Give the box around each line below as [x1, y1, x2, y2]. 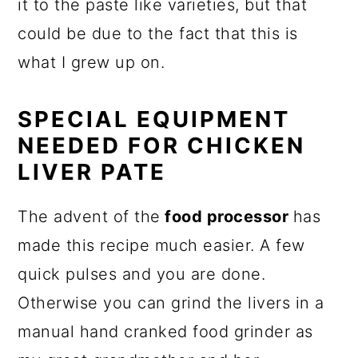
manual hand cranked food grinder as [18, 322, 313, 341]
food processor [160, 207, 293, 226]
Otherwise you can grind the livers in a [18, 293, 324, 312]
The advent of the [18, 207, 161, 226]
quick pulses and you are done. [18, 265, 266, 284]
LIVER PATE [18, 158, 167, 185]
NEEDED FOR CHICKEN [18, 132, 306, 159]
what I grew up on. [18, 53, 165, 72]
